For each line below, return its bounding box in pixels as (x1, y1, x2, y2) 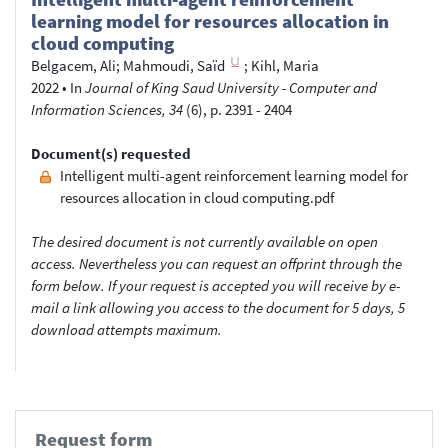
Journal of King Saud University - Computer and (85, 77, 377, 97)
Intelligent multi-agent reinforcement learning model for (59, 165, 408, 185)
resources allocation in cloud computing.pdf (59, 187, 334, 207)
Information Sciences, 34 (31, 99, 183, 119)
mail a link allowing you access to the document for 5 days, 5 (31, 297, 405, 317)
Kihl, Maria (251, 55, 319, 75)
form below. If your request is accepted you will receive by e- (31, 275, 400, 295)
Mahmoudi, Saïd (123, 55, 225, 75)
